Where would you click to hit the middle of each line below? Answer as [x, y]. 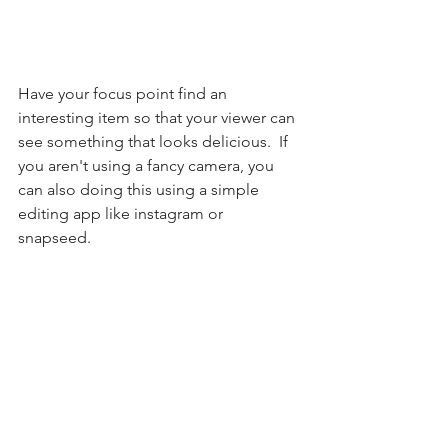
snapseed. [56, 237]
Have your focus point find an [124, 93]
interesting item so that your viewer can [158, 117]
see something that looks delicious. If [155, 141]
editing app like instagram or [122, 213]
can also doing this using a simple [140, 189]
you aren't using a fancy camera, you [148, 165]
